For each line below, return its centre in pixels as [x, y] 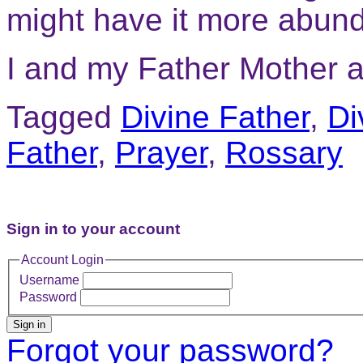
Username [49, 280]
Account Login [62, 260]
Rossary [284, 152]
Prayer [161, 152]
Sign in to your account [93, 228]
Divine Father [215, 117]
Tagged [59, 117]
